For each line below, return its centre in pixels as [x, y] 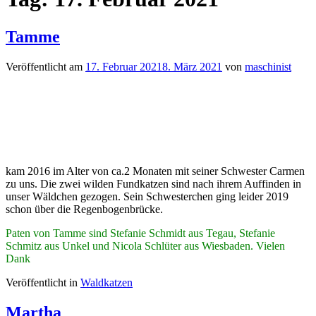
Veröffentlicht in [43, 282]
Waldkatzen [107, 282]
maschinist [268, 66]
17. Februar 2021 [124, 66]
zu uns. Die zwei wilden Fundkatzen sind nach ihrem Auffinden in [153, 183]
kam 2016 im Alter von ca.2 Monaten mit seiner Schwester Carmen [155, 171]
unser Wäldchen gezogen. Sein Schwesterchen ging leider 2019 [147, 196]
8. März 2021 [192, 66]
